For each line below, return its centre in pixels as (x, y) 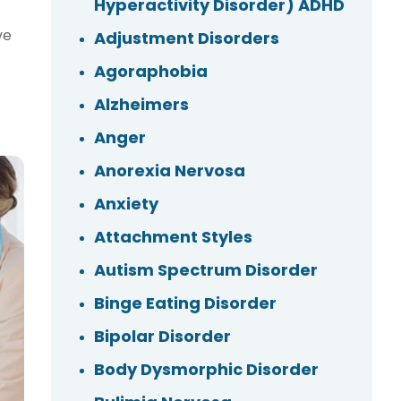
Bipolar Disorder (162, 337)
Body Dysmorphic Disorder (206, 370)
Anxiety (126, 204)
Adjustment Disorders (186, 38)
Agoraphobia (150, 72)
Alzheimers (141, 105)
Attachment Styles (173, 237)
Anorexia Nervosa (169, 171)
